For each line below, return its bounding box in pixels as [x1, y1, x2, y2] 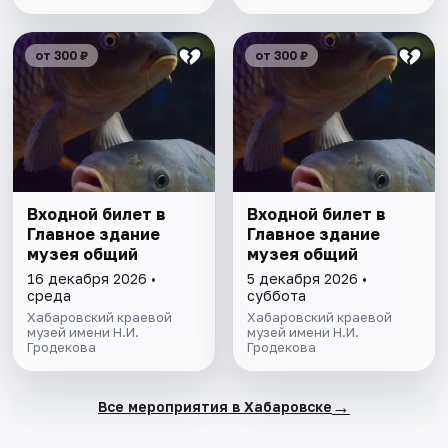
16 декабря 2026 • [27, 270, 157, 288]
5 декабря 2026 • [246, 270, 367, 288]
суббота [246, 287, 306, 305]
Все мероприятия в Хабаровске [97, 397, 332, 415]
